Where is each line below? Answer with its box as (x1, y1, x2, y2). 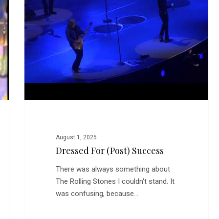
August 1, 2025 (55, 134, 97, 141)
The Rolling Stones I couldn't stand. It (55, 177, 175, 186)
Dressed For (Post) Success (55, 145, 164, 157)
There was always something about (55, 165, 170, 174)
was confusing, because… (55, 189, 138, 198)
